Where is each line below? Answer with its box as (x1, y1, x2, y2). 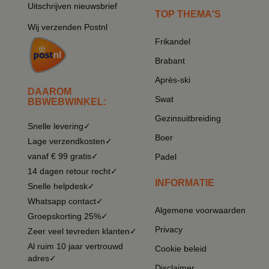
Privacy (155, 225, 183, 235)
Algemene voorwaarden (155, 205, 246, 216)
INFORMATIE (155, 178, 214, 189)
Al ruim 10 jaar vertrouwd (28, 241, 123, 252)
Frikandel (155, 37, 190, 47)
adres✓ (28, 253, 56, 264)
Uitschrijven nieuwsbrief (28, 1, 117, 11)
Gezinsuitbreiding (155, 113, 221, 124)
